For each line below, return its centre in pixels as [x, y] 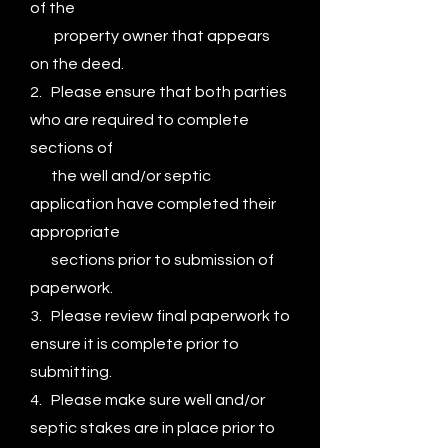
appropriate [75, 232]
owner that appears [196, 36]
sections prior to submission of [152, 260]
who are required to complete [139, 120]
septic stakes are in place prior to [152, 428]
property [76, 36]
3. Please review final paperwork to [160, 316]
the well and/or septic [120, 176]
